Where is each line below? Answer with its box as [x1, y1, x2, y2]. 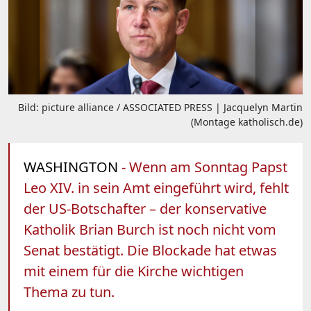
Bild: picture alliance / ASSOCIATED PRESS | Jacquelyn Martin [18, 100, 303, 114]
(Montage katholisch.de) [191, 115, 303, 128]
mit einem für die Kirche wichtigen [24, 261, 244, 280]
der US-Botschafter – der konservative [24, 199, 267, 218]
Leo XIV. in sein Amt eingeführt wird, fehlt [24, 178, 289, 197]
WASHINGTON [24, 157, 118, 176]
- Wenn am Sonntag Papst [118, 157, 287, 176]
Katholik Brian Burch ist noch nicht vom [24, 219, 276, 239]
